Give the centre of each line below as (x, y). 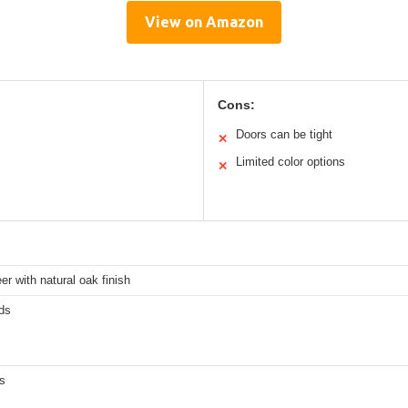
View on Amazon (204, 22)
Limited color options (291, 162)
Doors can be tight (284, 135)
